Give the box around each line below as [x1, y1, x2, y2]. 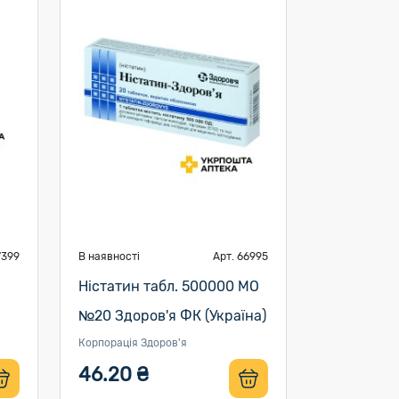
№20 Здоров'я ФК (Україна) [77, 307, 266, 324]
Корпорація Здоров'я [77, 337, 187, 349]
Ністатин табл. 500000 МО [77, 278, 259, 295]
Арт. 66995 [212, 250, 268, 263]
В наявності [77, 250, 140, 263]
